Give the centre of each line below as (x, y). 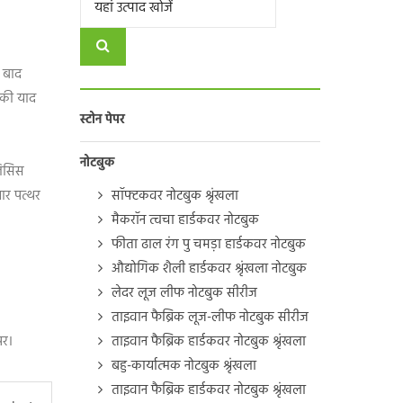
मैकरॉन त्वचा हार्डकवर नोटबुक (185, 220)
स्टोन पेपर (102, 120)
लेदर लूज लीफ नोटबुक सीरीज (184, 293)
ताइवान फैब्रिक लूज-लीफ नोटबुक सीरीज (210, 318)
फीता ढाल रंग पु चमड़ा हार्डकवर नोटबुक (208, 245)
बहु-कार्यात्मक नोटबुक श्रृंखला (184, 366)
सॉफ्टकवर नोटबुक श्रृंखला (175, 196)
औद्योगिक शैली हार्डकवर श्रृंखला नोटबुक (209, 269)
